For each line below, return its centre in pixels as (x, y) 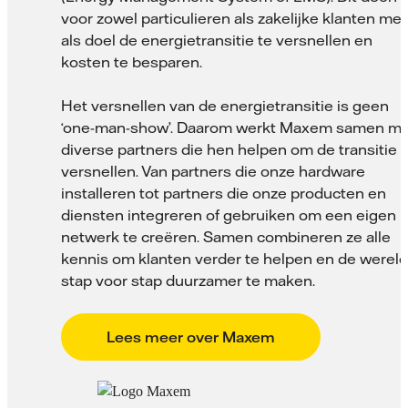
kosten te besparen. (132, 62)
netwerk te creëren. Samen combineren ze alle (226, 237)
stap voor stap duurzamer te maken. (188, 281)
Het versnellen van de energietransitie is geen (225, 106)
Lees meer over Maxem (191, 337)
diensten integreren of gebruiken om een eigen (229, 215)
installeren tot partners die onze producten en (224, 194)
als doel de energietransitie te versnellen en (217, 41)
